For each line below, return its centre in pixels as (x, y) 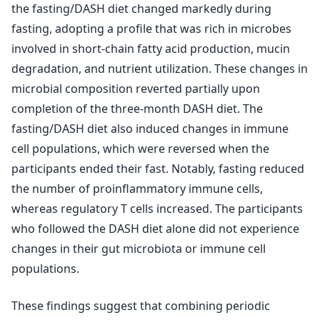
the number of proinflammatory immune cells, (137, 189)
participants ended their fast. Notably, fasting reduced (158, 169)
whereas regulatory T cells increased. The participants (157, 209)
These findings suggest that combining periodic (141, 306)
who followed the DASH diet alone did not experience (155, 229)
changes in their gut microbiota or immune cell (139, 249)
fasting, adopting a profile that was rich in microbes (151, 29)
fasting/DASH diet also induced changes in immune (150, 129)
